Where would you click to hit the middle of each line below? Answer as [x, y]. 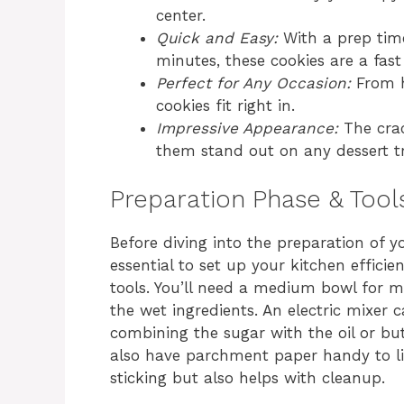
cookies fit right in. [225, 105]
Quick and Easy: [217, 37]
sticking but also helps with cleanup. [248, 378]
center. [181, 15]
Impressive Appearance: [247, 128]
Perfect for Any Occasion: [253, 83]
